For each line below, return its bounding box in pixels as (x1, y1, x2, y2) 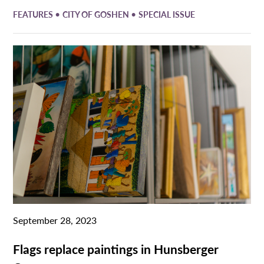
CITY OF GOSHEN (62, 8, 131, 20)
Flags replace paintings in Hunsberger (13, 239, 219, 258)
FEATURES (13, 8, 55, 20)
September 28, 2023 (13, 213, 97, 227)
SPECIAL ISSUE (138, 8, 196, 20)
